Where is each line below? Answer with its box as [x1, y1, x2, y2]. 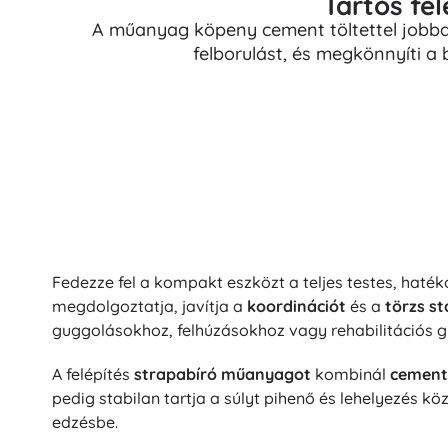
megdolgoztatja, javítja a [52, 296, 247, 317]
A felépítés [52, 364, 134, 385]
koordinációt [247, 296, 346, 317]
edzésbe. [52, 412, 118, 433]
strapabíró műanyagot [134, 364, 311, 385]
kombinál [311, 364, 390, 385]
